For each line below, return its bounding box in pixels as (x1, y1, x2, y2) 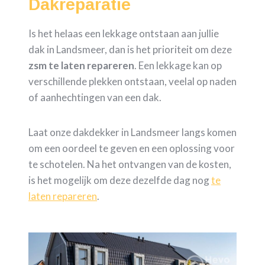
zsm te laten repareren (28, 59, 134, 72)
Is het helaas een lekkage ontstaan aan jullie (28, 27, 219, 40)
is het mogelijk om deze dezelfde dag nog (28, 174, 211, 187)
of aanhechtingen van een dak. (28, 91, 161, 104)
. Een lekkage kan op (134, 59, 222, 72)
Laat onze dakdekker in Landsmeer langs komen (28, 126, 237, 139)
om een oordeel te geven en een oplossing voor (28, 142, 235, 155)
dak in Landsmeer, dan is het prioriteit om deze (28, 43, 232, 56)
